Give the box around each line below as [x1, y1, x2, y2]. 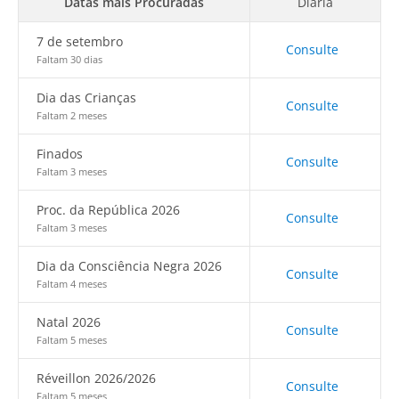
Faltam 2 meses [37, 109, 107, 122]
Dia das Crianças [37, 89, 136, 106]
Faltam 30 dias [37, 53, 102, 66]
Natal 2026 [37, 313, 101, 330]
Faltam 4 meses [37, 277, 107, 290]
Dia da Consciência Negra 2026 [37, 257, 222, 274]
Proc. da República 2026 [37, 201, 180, 218]
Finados [37, 145, 83, 162]
